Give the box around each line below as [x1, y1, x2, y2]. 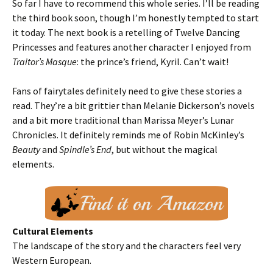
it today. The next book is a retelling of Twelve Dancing [12, 26, 240, 38]
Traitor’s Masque [12, 55, 77, 68]
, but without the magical [112, 143, 218, 155]
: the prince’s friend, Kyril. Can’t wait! [77, 55, 229, 68]
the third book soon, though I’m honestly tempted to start [12, 12, 259, 24]
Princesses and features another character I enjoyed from [12, 41, 251, 53]
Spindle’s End [59, 143, 112, 155]
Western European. [12, 254, 91, 266]
